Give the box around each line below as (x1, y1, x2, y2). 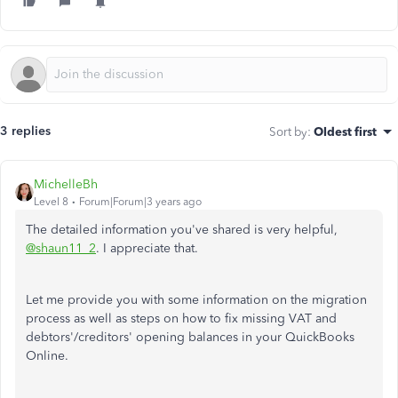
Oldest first (314, 124, 377, 139)
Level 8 (34, 195, 68, 208)
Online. (26, 348, 68, 363)
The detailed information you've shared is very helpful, (26, 222, 338, 237)
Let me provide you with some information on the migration (26, 292, 367, 307)
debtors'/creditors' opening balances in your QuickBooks (26, 330, 354, 345)
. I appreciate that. (96, 241, 202, 256)
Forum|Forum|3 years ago (79, 195, 202, 208)
